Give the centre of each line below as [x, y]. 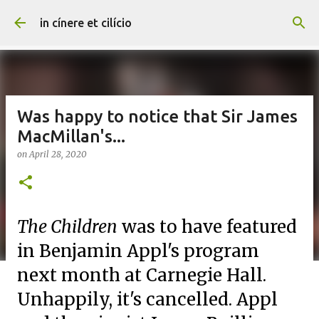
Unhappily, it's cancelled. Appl [147, 299]
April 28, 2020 [58, 154]
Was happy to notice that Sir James [157, 116]
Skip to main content [159, 18]
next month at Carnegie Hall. [142, 275]
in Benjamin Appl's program [138, 251]
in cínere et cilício [86, 23]
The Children [67, 227]
